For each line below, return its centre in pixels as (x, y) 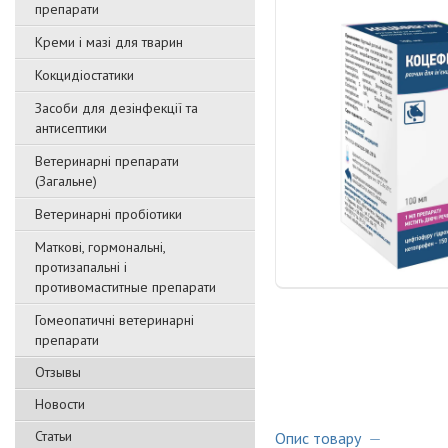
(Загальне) (66, 181)
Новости (60, 404)
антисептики (71, 128)
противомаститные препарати (125, 287)
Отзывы (58, 372)
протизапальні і (81, 267)
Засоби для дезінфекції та (116, 108)
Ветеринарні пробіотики (108, 214)
